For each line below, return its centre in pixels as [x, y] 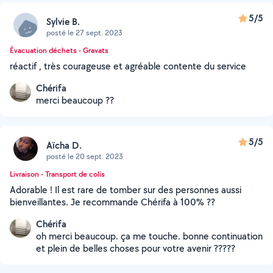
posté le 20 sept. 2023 [85, 156]
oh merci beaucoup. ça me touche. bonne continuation [149, 236]
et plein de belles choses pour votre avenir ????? [136, 248]
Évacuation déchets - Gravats [59, 50]
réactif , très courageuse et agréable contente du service [128, 66]
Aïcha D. [64, 145]
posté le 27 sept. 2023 [84, 32]
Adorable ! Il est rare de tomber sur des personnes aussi [126, 190]
